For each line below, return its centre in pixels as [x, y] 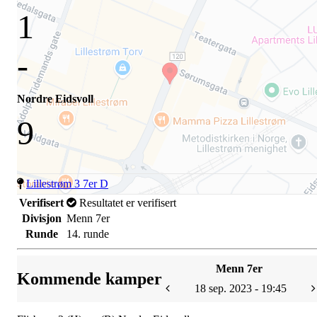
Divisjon [41, 218]
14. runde [88, 234]
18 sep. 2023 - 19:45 [241, 288]
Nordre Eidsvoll [55, 98]
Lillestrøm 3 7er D [67, 183]
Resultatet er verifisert [126, 202]
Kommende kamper [90, 278]
